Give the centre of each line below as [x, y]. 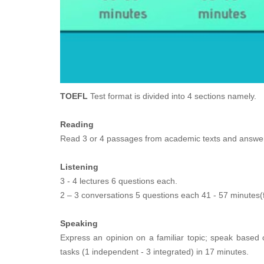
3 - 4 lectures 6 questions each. [119, 181]
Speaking [79, 224]
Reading [77, 125]
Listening [79, 167]
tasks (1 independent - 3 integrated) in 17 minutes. [154, 252]
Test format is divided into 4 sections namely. [172, 96]
